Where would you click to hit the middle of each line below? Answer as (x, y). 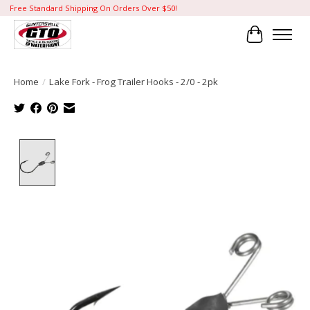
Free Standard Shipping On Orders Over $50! (93, 8)
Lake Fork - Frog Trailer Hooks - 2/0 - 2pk (134, 81)
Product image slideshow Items (141, 146)
